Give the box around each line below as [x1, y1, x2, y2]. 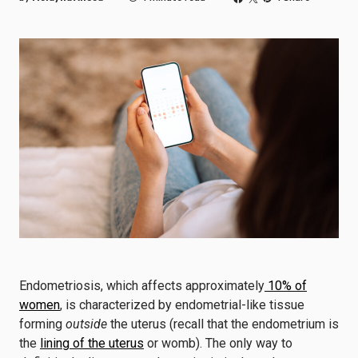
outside [66, 316, 110, 332]
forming [19, 316, 66, 332]
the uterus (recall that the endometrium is [110, 316, 339, 332]
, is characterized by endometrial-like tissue [60, 297, 304, 312]
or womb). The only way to [144, 336, 292, 351]
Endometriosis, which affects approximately [19, 278, 265, 293]
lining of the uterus [40, 336, 144, 351]
